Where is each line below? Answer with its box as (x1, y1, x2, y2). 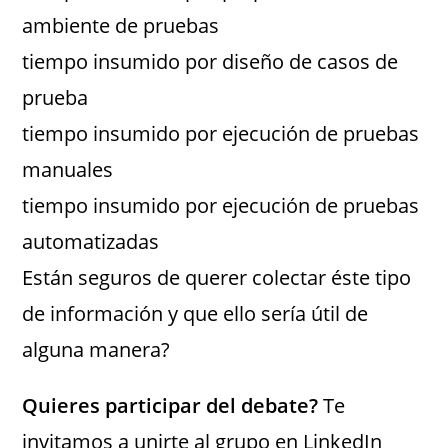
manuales (22, 156, 114, 183)
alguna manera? (22, 336, 171, 363)
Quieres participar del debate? (22, 392, 324, 419)
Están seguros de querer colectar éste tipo (22, 264, 412, 291)
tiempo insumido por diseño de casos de (22, 48, 399, 75)
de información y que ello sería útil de (22, 300, 369, 327)
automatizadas (22, 228, 160, 255)
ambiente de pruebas (22, 12, 220, 39)
